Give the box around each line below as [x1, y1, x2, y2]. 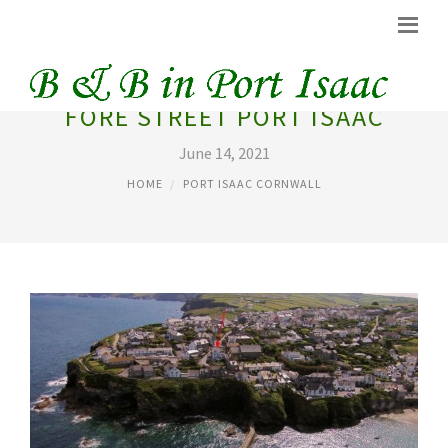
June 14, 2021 [178, 143, 270, 163]
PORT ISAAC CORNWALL [182, 176, 322, 191]
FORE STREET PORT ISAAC [64, 100, 384, 133]
